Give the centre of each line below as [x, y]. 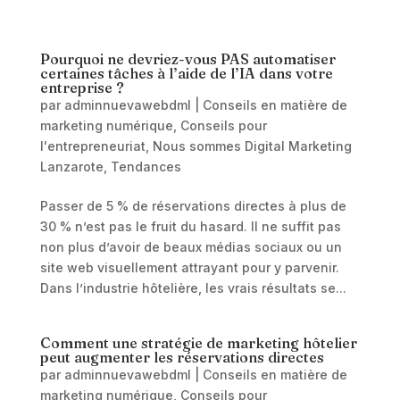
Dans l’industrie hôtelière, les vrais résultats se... [193, 288]
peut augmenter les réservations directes [182, 357]
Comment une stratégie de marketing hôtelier [198, 343]
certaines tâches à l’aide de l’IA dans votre [186, 73]
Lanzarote [71, 167]
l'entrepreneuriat [92, 146]
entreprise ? [82, 87]
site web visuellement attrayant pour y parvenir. [189, 267]
